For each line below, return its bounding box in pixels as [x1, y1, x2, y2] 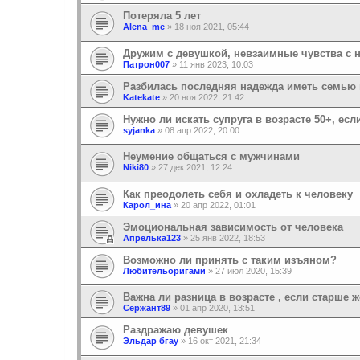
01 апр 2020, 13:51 [180, 303, 255, 313]
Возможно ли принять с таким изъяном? [123, 253, 337, 266]
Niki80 [123, 162, 149, 173]
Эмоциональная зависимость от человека [123, 220, 343, 233]
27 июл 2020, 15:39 [215, 265, 292, 276]
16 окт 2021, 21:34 [188, 336, 261, 346]
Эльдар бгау [123, 336, 178, 346]
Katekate [123, 92, 160, 102]
